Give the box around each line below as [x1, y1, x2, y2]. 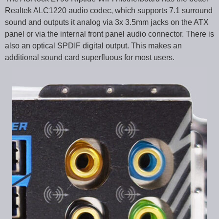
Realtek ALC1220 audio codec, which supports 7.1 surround [5, 6, 213, 15]
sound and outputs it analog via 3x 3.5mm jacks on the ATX [5, 18, 209, 26]
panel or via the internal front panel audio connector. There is [5, 29, 214, 38]
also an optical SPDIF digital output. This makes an [5, 41, 182, 50]
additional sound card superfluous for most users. [5, 53, 175, 62]
